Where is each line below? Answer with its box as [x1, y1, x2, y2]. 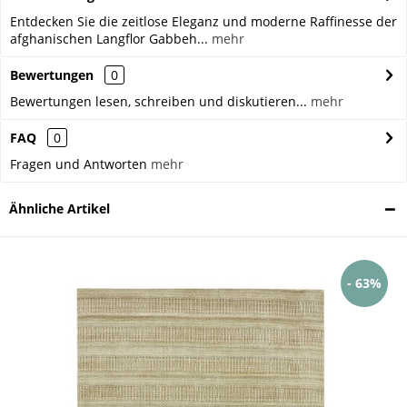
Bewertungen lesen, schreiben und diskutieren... [10, 93, 307, 111]
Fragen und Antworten [10, 155, 151, 174]
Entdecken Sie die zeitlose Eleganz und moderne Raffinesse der [10, 13, 397, 31]
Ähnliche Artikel [9, 200, 110, 218]
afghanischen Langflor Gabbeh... [10, 30, 208, 48]
